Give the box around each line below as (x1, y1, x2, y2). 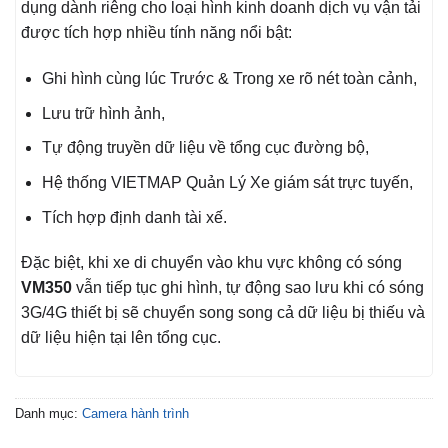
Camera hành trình (82, 406, 189, 422)
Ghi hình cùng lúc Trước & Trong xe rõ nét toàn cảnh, (41, 70, 417, 88)
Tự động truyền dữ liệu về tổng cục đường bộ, (41, 139, 369, 157)
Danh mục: (15, 406, 82, 422)
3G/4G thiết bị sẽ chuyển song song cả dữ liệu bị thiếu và (21, 304, 425, 322)
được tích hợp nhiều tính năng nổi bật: (21, 24, 292, 42)
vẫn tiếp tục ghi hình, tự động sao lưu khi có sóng (72, 279, 424, 297)
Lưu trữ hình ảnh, (41, 104, 165, 122)
